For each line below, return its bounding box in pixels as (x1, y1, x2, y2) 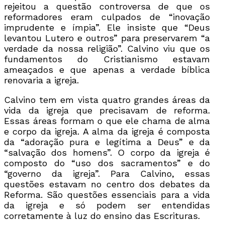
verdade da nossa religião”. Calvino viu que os (4, 43, 210, 54)
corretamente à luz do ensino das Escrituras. (4, 210, 200, 221)
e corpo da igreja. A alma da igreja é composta (4, 126, 210, 137)
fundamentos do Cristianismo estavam (4, 53, 210, 64)
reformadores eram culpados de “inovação (4, 11, 210, 22)
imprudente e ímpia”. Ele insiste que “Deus (4, 22, 210, 33)
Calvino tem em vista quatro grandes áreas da (4, 94, 210, 105)
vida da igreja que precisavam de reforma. (4, 104, 210, 116)
